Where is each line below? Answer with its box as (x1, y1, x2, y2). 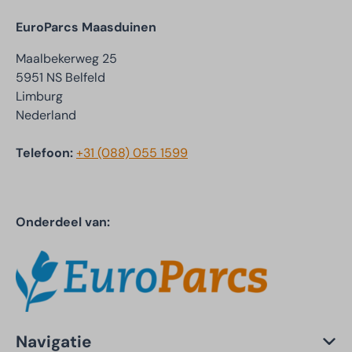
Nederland (16, 107, 76, 124)
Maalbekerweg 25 (16, 50, 117, 68)
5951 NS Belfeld (16, 69, 105, 86)
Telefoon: (16, 145, 76, 162)
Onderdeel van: (16, 214, 110, 231)
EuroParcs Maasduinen (16, 19, 156, 36)
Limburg (16, 88, 63, 105)
